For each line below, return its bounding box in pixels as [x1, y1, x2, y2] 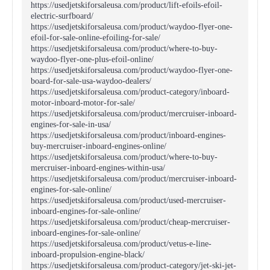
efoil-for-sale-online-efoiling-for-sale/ [31, 33, 160, 42]
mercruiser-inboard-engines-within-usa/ [31, 163, 165, 172]
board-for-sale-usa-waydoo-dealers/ [31, 77, 151, 86]
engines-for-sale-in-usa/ [31, 120, 111, 129]
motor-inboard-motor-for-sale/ [31, 98, 135, 107]
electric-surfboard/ [31, 11, 93, 20]
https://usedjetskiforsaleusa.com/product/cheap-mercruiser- [31, 218, 230, 227]
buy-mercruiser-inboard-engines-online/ [31, 142, 166, 151]
